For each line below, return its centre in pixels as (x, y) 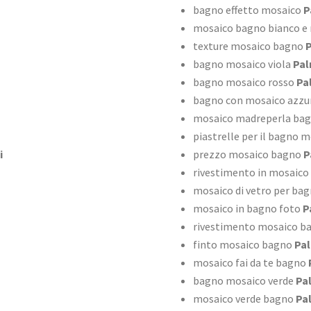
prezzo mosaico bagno (247, 154)
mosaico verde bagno (243, 299)
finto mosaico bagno (242, 245)
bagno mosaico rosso (243, 82)
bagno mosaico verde (243, 281)
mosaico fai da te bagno (249, 263)
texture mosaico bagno (248, 46)
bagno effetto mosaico (247, 10)
